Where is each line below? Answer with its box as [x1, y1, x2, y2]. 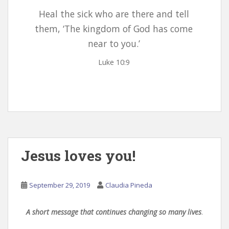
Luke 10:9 [98, 57, 130, 67]
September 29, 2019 [29, 180, 90, 190]
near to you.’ [87, 37, 140, 50]
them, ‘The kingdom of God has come [35, 22, 193, 35]
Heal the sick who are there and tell [38, 8, 189, 20]
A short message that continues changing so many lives [26, 207, 201, 217]
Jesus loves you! [21, 146, 135, 165]
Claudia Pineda [105, 180, 152, 190]
